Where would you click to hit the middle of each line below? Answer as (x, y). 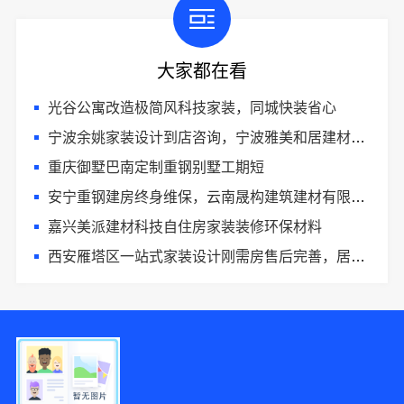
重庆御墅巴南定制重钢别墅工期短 (156, 167)
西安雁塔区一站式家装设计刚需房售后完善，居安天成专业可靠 (199, 256)
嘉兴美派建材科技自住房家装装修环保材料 (184, 226)
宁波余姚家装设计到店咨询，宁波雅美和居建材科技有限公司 (199, 137)
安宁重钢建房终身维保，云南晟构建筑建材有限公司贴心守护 (199, 197)
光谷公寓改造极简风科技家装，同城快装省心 (192, 107)
